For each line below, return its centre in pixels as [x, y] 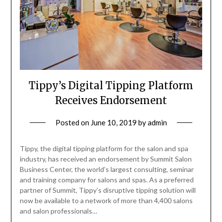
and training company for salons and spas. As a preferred [107, 180]
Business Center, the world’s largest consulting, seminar [107, 169]
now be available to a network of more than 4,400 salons [106, 201]
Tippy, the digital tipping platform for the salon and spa [104, 149]
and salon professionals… [58, 211]
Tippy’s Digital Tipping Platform [111, 86]
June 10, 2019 [113, 123]
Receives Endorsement [111, 101]
